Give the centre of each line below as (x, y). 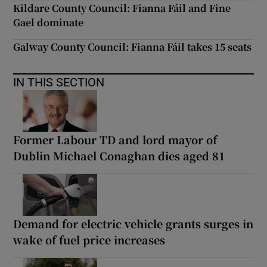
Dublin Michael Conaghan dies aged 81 (119, 156)
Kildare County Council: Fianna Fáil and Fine (122, 8)
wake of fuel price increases (89, 240)
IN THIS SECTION (59, 83)
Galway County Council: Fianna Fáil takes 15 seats (133, 47)
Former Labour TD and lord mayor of (115, 140)
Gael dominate (49, 23)
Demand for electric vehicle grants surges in (133, 224)
